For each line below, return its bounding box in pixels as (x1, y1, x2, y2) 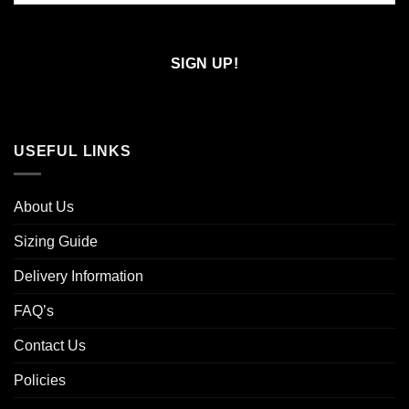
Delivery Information (14, 267, 143, 284)
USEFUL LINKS (14, 143, 131, 160)
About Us (14, 198, 74, 215)
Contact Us (14, 337, 86, 353)
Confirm (13, 21, 62, 37)
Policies (14, 372, 66, 388)
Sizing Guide (14, 233, 98, 249)
